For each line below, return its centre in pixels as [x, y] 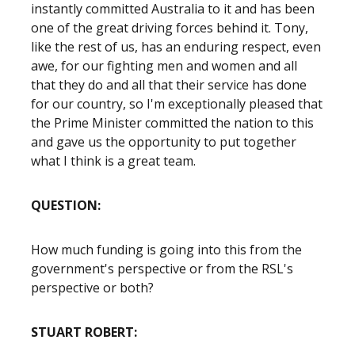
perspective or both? [92, 288]
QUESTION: [67, 205]
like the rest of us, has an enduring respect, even [176, 47]
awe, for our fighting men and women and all [164, 66]
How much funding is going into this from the [166, 250]
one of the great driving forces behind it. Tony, [170, 28]
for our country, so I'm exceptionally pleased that [177, 104]
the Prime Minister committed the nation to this [172, 123]
